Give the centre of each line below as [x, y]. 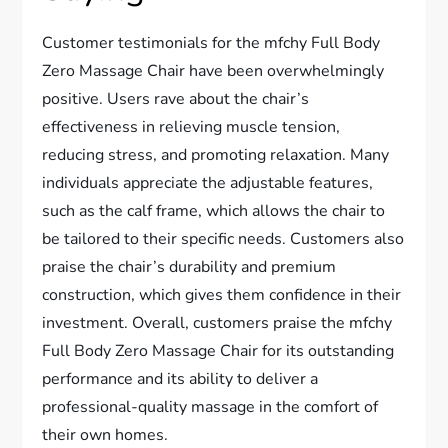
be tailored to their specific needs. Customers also [223, 239]
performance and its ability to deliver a [180, 379]
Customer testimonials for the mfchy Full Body [211, 43]
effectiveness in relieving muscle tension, [191, 127]
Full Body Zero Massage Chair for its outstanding [218, 351]
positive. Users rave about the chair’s [176, 99]
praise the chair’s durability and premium [189, 267]
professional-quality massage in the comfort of [210, 407]
